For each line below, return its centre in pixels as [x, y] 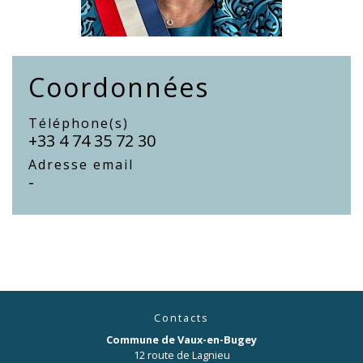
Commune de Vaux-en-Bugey [181, 339]
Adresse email [81, 164]
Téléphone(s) [79, 123]
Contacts [181, 317]
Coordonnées [119, 87]
